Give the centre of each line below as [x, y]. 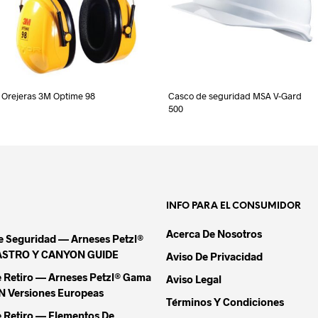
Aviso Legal [194, 279]
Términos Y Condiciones [225, 302]
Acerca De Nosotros [214, 234]
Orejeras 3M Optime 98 [48, 96]
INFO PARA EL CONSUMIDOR [234, 207]
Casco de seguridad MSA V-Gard [235, 96]
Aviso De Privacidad [214, 257]
